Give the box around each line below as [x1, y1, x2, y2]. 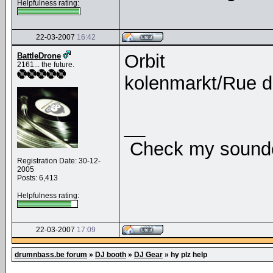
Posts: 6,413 [17, 174, 58, 182]
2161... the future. [17, 60, 74, 69]
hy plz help [171, 250, 207, 259]
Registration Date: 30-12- [17, 157, 101, 165]
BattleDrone [17, 51, 61, 60]
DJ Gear [134, 250, 163, 259]
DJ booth [95, 250, 126, 259]
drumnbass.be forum [15, 250, 87, 259]
